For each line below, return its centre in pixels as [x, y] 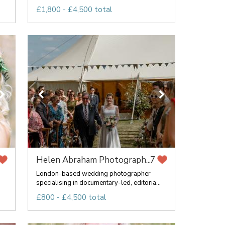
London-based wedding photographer [93, 174]
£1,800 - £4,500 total [74, 10]
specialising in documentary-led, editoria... [98, 183]
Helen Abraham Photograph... [93, 160]
